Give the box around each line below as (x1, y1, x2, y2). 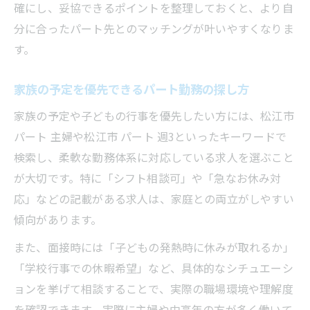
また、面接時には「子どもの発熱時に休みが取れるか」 (14, 238, 294, 255)
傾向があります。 (14, 210, 102, 228)
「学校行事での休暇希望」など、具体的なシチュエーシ (14, 259, 293, 276)
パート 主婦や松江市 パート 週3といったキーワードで (14, 127, 287, 145)
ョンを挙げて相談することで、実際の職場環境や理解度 (14, 280, 293, 297)
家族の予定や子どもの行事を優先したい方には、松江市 (14, 107, 294, 124)
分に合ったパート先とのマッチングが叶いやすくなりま (14, 19, 294, 37)
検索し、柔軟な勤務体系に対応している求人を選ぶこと (14, 148, 294, 165)
